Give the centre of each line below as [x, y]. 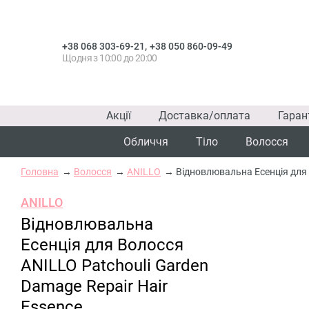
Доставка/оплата [205, 116]
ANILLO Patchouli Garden [114, 266]
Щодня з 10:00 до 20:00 [110, 58]
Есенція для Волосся [102, 245]
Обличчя [146, 142]
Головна [40, 172]
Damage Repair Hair [94, 286]
